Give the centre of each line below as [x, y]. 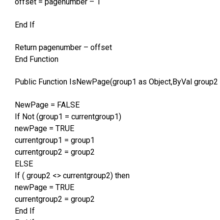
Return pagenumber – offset [63, 48]
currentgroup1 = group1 [55, 140]
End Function [37, 59]
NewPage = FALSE [47, 105]
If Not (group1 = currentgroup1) [68, 116]
